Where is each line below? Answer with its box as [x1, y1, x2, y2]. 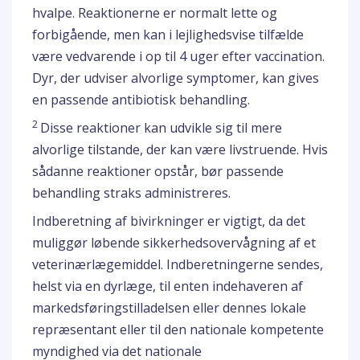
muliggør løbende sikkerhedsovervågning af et [32, 234, 316, 252]
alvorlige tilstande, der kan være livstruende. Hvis [32, 141, 328, 158]
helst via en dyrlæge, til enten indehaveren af [32, 277, 303, 295]
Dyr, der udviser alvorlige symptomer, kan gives [32, 69, 319, 87]
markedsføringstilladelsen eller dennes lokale [32, 299, 306, 317]
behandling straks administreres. [32, 184, 231, 202]
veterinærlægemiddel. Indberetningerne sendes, [32, 256, 323, 273]
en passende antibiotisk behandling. [32, 91, 250, 108]
